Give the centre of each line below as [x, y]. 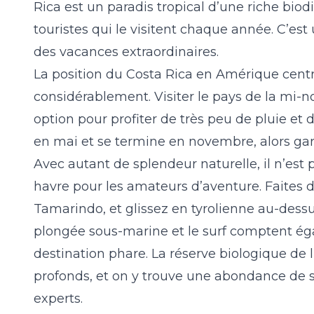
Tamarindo [68, 209]
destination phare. [91, 254]
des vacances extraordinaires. [126, 52]
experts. [58, 299]
